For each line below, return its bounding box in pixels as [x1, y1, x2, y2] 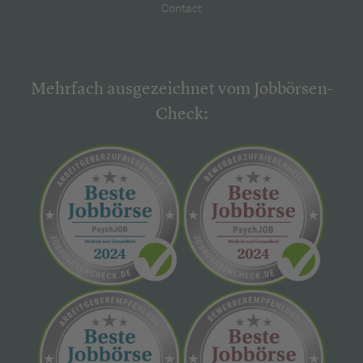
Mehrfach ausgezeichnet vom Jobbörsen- [30, 81, 333, 99]
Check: [155, 106, 208, 124]
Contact [161, 3, 202, 15]
